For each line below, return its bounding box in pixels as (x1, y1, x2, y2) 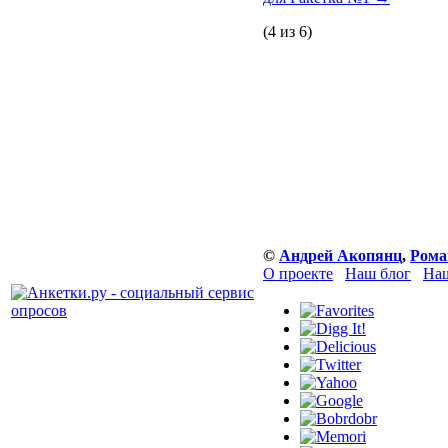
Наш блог (345, 265, 411, 282)
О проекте (263, 265, 333, 282)
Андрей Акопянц (279, 247, 402, 264)
